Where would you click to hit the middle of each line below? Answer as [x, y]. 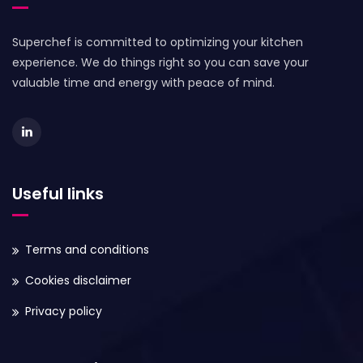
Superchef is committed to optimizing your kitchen [158, 42]
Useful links [58, 193]
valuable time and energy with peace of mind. [143, 82]
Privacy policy [64, 311]
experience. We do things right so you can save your [160, 62]
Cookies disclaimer [78, 280]
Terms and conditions [87, 249]
